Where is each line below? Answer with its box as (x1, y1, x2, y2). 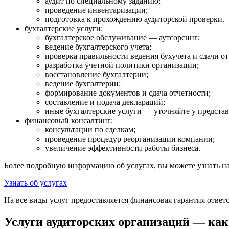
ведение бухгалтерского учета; (45, 42, 151, 52)
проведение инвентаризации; (45, 6, 148, 15)
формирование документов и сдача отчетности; (45, 88, 211, 98)
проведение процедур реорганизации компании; (45, 134, 215, 144)
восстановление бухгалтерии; (45, 70, 148, 79)
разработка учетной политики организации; (45, 61, 199, 70)
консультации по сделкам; (45, 125, 135, 134)
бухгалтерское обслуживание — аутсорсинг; (45, 33, 200, 42)
